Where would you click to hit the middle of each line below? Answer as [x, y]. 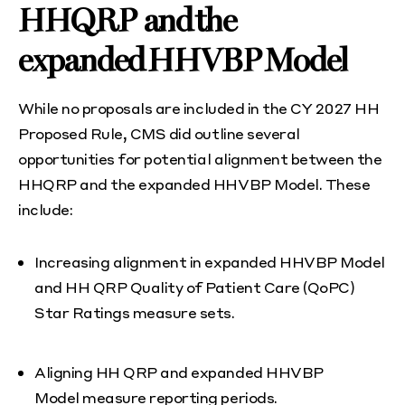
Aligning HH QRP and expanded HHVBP [179, 372]
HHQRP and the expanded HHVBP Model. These [194, 184]
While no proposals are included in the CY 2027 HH [199, 108]
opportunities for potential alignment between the [200, 159]
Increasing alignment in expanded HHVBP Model [210, 262]
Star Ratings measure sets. [137, 313]
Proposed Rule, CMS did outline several [159, 134]
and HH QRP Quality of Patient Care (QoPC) [195, 287]
